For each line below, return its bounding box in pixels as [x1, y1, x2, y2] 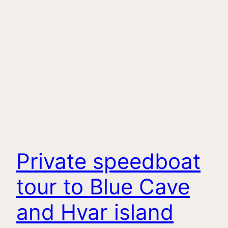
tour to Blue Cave [16, 174, 190, 200]
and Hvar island [16, 199, 174, 225]
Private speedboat [16, 148, 201, 175]
